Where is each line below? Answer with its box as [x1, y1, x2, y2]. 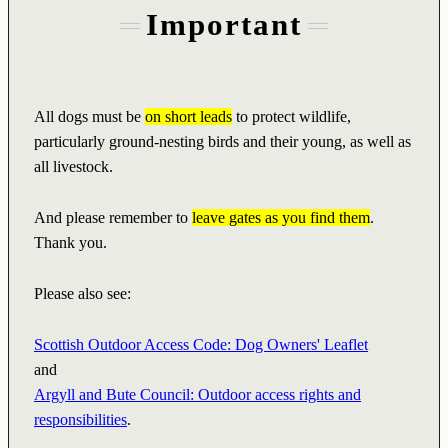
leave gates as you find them [192, 209, 370, 227]
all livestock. [34, 158, 113, 176]
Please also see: [34, 285, 131, 303]
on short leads [145, 108, 232, 126]
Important [146, 7, 302, 43]
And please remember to [34, 209, 192, 227]
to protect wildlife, [232, 108, 351, 126]
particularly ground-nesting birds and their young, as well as [34, 133, 411, 151]
